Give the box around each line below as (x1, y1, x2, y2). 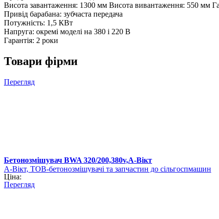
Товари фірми (4, 55, 78, 68)
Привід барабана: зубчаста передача (4, 10, 123, 19)
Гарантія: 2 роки (4, 36, 58, 45)
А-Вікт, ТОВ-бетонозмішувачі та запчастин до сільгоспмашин (4, 165, 211, 174)
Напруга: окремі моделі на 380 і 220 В (4, 27, 131, 36)
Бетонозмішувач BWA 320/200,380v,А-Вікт (4, 156, 152, 165)
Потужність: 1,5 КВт (4, 19, 73, 27)
